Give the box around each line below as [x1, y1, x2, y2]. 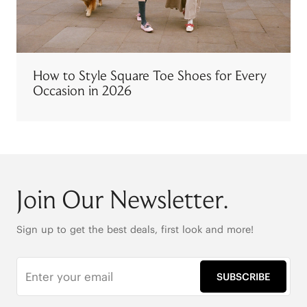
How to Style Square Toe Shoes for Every [32, 70, 267, 83]
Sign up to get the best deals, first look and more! [16, 223, 254, 236]
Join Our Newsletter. [16, 189, 228, 214]
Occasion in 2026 [32, 85, 132, 98]
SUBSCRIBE [217, 270, 271, 283]
